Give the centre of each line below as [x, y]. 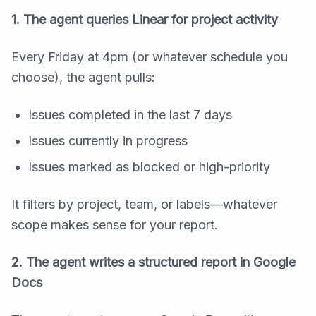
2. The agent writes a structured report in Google [153, 262]
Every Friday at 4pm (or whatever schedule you [150, 57]
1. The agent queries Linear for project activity [145, 20]
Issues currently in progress [108, 141]
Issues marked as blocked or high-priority [149, 167]
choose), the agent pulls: [83, 78]
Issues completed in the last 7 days [130, 115]
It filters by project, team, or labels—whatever [144, 205]
